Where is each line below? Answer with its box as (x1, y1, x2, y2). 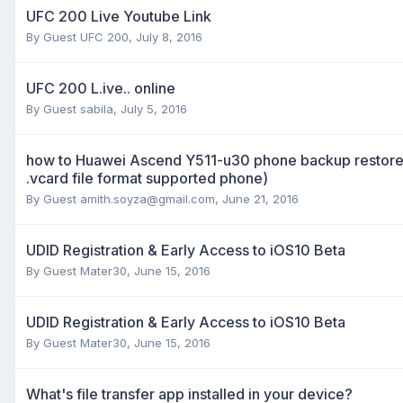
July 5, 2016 (121, 101, 187, 116)
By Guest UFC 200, (26, 29, 136, 44)
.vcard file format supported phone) (26, 168, 268, 187)
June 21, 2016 (222, 191, 299, 206)
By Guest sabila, (26, 101, 121, 116)
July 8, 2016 (136, 29, 202, 44)
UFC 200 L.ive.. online (26, 78, 175, 97)
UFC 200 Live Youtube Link (26, 6, 211, 25)
